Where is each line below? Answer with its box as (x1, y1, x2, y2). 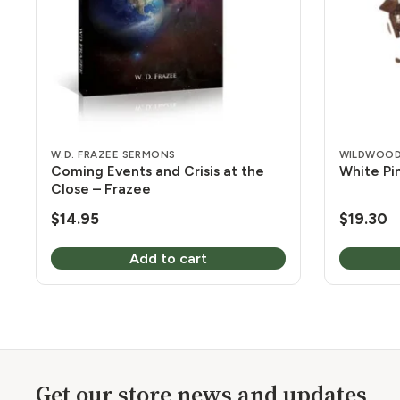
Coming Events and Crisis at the (51, 162, 264, 179)
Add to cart (129, 250, 207, 267)
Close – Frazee (51, 179, 151, 197)
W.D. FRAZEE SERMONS (51, 147, 176, 161)
